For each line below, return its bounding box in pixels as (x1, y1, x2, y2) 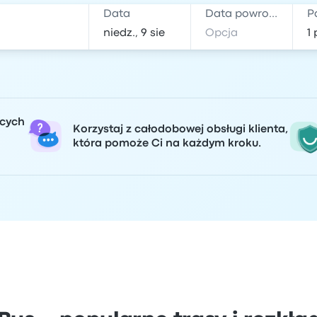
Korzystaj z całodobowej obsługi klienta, (73, 125, 288, 134)
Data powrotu (269, 9, 278, 19)
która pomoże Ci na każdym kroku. (73, 139, 261, 149)
